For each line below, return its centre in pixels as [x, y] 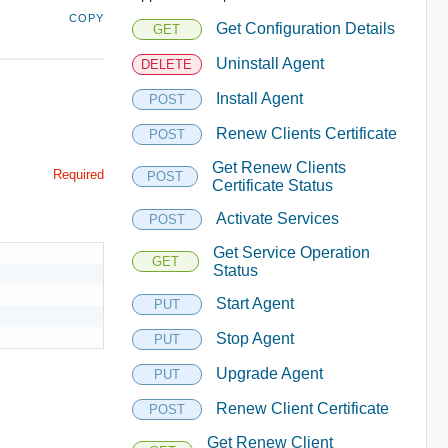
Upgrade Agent [269, 373]
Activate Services [277, 218]
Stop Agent [254, 338]
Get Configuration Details [305, 28]
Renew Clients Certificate [306, 133]
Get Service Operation [291, 252]
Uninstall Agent [269, 63]
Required [78, 174]
